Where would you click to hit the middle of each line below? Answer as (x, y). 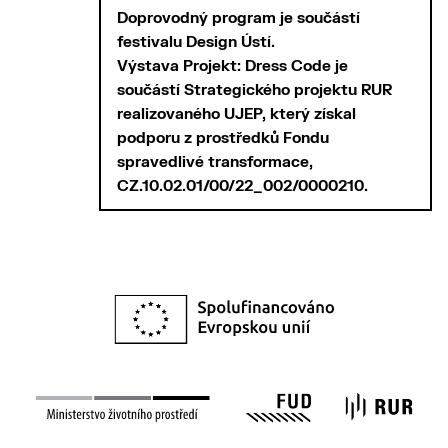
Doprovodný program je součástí (239, 19)
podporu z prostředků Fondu (223, 139)
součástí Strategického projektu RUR (255, 91)
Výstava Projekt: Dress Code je (233, 67)
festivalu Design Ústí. (196, 43)
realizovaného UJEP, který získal (237, 115)
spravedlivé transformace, (215, 163)
